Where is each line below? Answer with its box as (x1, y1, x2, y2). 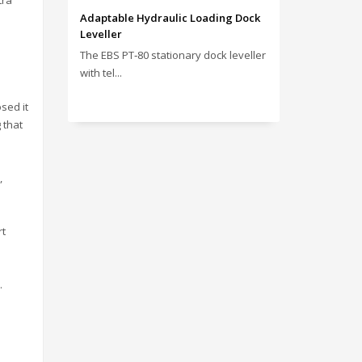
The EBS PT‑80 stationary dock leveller (79, 48, 266, 62)
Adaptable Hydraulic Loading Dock (79, 11, 260, 25)
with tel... (79, 65, 122, 80)
